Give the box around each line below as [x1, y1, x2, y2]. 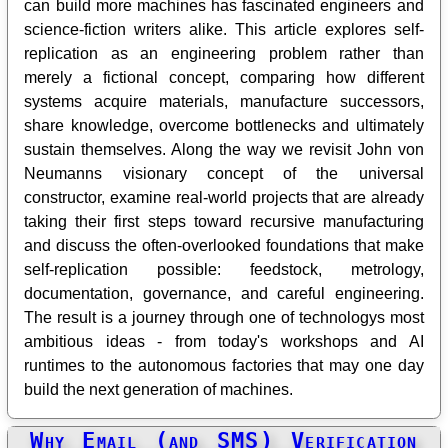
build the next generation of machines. [24, 380, 294, 398]
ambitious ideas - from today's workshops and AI [24, 332, 424, 350]
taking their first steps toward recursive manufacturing [24, 212, 424, 230]
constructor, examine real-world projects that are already [24, 188, 424, 206]
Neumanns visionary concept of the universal [24, 164, 424, 182]
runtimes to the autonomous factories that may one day [24, 356, 424, 374]
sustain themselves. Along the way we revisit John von [24, 140, 424, 158]
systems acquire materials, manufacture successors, [24, 92, 424, 110]
